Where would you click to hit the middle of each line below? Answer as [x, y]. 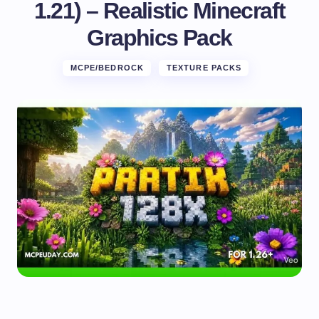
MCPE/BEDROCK [107, 68]
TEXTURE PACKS [204, 68]
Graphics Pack [159, 38]
